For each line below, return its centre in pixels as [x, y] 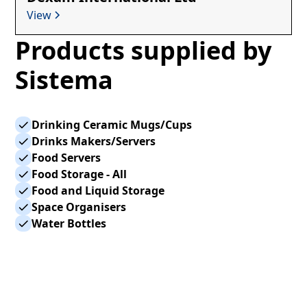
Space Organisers [79, 207]
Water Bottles [69, 223]
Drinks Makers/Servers [94, 141]
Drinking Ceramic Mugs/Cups [112, 125]
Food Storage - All [79, 174]
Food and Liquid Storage [98, 191]
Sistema [64, 80]
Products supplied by [144, 50]
